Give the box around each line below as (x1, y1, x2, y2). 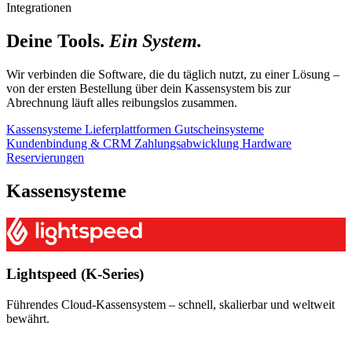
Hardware (242, 136, 291, 150)
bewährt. (6, 312, 49, 326)
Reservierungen (6, 150, 84, 164)
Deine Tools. (6, 30, 109, 51)
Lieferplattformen (85, 122, 174, 136)
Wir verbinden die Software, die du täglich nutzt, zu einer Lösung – (6, 67, 339, 81)
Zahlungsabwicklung (134, 136, 242, 150)
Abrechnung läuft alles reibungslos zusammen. (6, 95, 237, 109)
